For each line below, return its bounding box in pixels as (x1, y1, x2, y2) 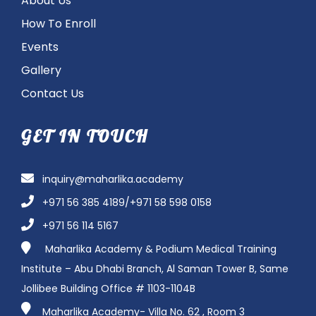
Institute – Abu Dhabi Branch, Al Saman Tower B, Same (20, 262, 288, 276)
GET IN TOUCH (20, 126, 149, 147)
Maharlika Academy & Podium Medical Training (42, 242, 276, 256)
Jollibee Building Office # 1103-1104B (20, 281, 195, 296)
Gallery (20, 62, 61, 78)
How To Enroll (20, 16, 96, 32)
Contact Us (20, 85, 84, 102)
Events (20, 39, 59, 55)
